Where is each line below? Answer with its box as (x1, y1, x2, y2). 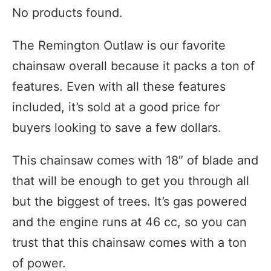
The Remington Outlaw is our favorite (12, 38, 226, 53)
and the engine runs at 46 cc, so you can (12, 215, 247, 230)
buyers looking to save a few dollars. (12, 120, 221, 135)
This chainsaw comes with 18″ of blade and (12, 153, 258, 168)
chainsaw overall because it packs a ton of (12, 59, 255, 74)
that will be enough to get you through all (12, 174, 249, 189)
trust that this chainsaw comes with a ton (12, 235, 247, 250)
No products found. (12, 5, 123, 21)
